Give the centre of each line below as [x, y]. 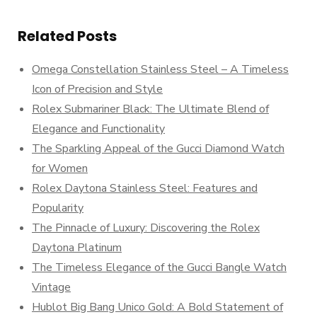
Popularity [58, 208]
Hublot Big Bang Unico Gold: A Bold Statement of [157, 307]
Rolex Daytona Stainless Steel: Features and [145, 188]
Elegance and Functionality [98, 129]
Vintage [51, 287]
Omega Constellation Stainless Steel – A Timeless [160, 69]
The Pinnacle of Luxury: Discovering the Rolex [146, 228]
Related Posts [67, 36]
